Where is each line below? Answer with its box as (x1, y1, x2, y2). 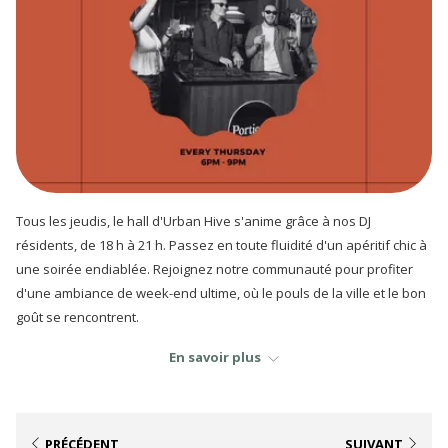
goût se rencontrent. (16, 308, 139, 326)
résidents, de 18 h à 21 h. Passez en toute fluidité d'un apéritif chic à (16, 236, 427, 254)
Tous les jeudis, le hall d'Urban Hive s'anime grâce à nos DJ (16, 212, 371, 230)
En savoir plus (169, 348, 262, 366)
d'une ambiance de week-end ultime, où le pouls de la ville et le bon (16, 284, 426, 302)
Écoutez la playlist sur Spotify (16, 376, 218, 394)
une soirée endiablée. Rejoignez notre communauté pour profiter (16, 260, 413, 278)
